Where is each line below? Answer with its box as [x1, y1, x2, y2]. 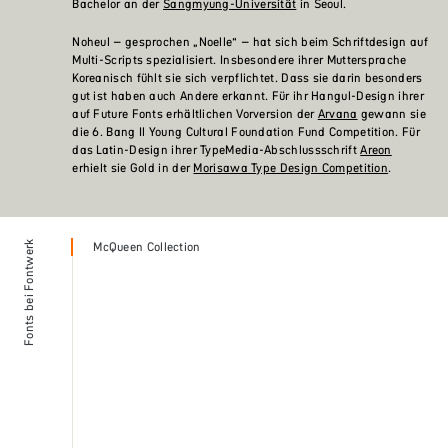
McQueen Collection [93, 237, 201, 255]
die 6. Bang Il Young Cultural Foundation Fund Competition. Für [72, 122, 420, 140]
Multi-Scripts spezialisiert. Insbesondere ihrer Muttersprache [72, 50, 407, 68]
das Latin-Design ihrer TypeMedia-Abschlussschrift [72, 140, 361, 158]
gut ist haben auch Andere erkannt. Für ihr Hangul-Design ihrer [72, 86, 424, 104]
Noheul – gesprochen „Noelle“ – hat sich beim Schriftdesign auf [72, 32, 428, 50]
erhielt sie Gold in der [72, 158, 194, 176]
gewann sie [357, 104, 426, 122]
